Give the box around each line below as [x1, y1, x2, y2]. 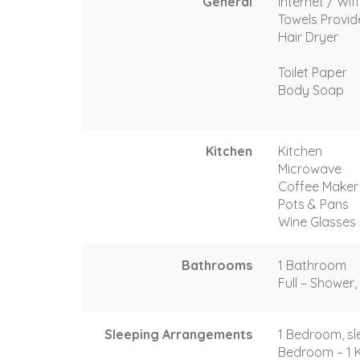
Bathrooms [182, 256, 252, 273]
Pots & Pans [278, 195, 349, 212]
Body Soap [278, 81, 344, 98]
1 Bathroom [278, 256, 346, 273]
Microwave [278, 160, 342, 177]
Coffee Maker [278, 178, 358, 194]
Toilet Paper [278, 63, 347, 80]
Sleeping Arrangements [104, 325, 252, 342]
